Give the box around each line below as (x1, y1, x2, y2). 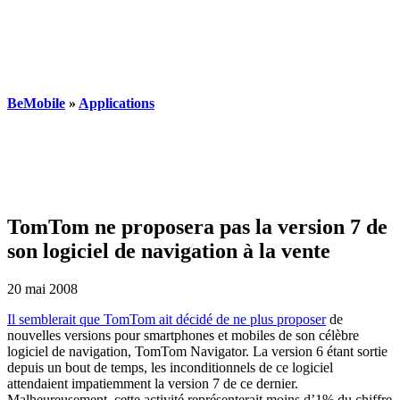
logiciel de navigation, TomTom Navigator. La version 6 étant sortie (7, 344, 387, 360)
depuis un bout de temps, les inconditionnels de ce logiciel (7, 360, 333, 376)
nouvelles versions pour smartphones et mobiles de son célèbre (7, 328, 359, 344)
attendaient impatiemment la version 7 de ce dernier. (7, 376, 298, 392)
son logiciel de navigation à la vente (7, 239, 330, 263)
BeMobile (7, 96, 65, 112)
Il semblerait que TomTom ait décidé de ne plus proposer (7, 312, 326, 328)
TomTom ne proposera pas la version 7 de (7, 215, 387, 239)
